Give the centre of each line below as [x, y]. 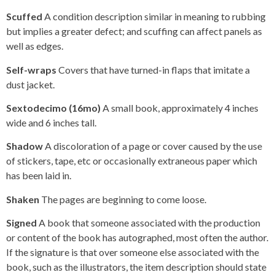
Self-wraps [32, 69]
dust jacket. [30, 84]
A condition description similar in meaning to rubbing [155, 17]
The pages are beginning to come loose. [124, 199]
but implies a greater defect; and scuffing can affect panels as [134, 31]
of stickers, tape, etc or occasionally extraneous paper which [132, 161]
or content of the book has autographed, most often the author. [137, 238]
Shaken [24, 199]
